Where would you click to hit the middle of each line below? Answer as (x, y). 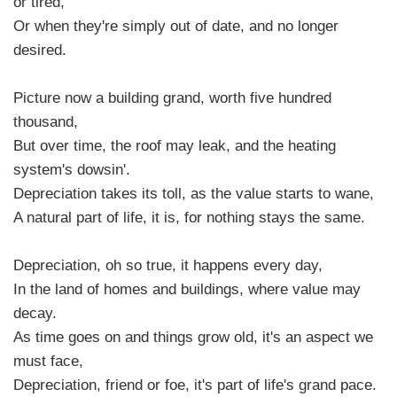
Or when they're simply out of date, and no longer (176, 25)
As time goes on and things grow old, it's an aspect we (193, 336)
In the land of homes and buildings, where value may (187, 288)
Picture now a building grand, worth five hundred (172, 97)
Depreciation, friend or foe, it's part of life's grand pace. (195, 384)
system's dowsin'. (72, 169)
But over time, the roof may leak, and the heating (175, 145)
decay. (35, 312)
